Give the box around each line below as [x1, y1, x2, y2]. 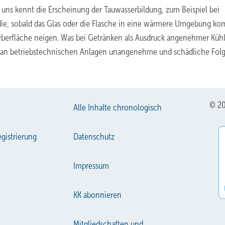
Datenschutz [73, 131, 115, 142]
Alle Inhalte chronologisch [73, 102, 162, 113]
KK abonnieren [73, 189, 122, 200]
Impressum [73, 160, 109, 171]
